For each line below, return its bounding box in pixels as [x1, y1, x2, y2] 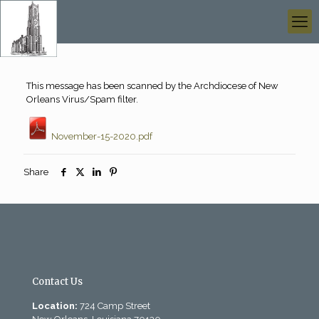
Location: [32, 300, 78, 311]
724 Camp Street [78, 300, 150, 311]
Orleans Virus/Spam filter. [26, 94, 138, 105]
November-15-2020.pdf [48, 131, 152, 142]
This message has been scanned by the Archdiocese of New [26, 80, 278, 91]
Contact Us [32, 276, 83, 288]
